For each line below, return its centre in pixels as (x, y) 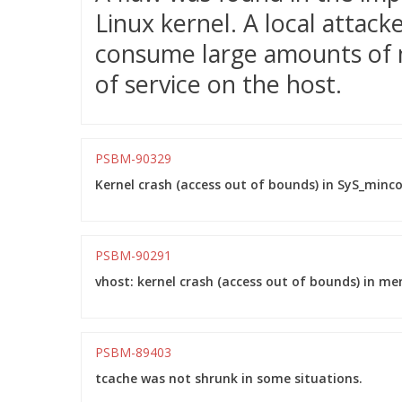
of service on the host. (218, 84)
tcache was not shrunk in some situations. (229, 378)
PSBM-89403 (133, 352)
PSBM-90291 (133, 255)
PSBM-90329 (133, 158)
